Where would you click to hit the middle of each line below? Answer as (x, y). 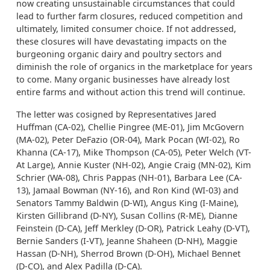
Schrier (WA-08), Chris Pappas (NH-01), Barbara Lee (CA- (129, 177)
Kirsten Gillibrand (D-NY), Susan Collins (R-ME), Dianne (127, 215)
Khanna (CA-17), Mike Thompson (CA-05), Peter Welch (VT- (134, 152)
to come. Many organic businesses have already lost (123, 79)
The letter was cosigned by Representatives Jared (116, 114)
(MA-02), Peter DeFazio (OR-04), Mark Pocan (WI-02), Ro (128, 140)
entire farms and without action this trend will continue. (131, 92)
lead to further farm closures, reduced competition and (130, 16)
